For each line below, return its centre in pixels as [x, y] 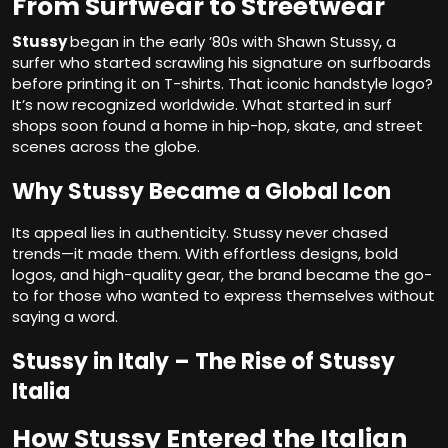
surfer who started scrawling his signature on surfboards [221, 63]
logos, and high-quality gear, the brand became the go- [222, 275]
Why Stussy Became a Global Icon [201, 192]
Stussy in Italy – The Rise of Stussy [203, 362]
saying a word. [65, 317]
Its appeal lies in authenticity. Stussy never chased [200, 233]
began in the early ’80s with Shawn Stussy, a [233, 42]
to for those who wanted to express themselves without [223, 296]
